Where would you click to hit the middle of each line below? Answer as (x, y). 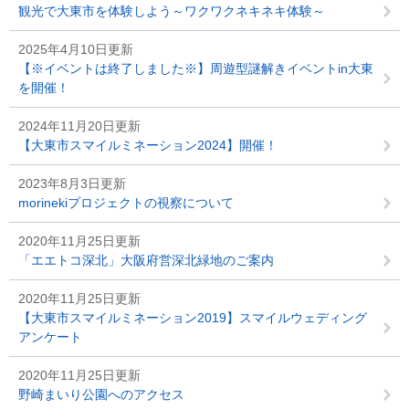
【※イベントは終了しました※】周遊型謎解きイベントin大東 (196, 68)
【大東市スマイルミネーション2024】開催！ (148, 145)
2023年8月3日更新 (72, 184)
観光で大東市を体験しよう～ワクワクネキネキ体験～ (172, 11)
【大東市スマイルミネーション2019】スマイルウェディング (199, 318)
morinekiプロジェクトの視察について (126, 203)
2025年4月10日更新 (76, 49)
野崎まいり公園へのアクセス (101, 394)
